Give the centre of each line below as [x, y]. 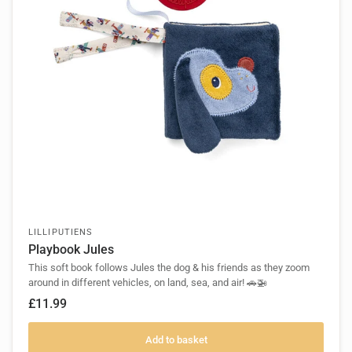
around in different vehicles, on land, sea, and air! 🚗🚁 [148, 283]
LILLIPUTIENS [61, 233]
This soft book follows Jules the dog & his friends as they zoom [169, 268]
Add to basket [176, 339]
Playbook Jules [71, 250]
